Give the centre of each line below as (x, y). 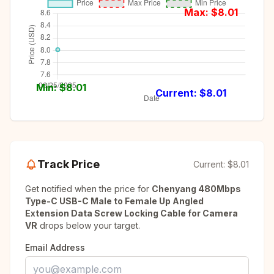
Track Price (68, 164)
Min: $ (51, 87)
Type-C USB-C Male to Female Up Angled (114, 201)
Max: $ (201, 13)
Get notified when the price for (88, 189)
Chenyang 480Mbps (196, 189)
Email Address (55, 247)
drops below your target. (89, 225)
